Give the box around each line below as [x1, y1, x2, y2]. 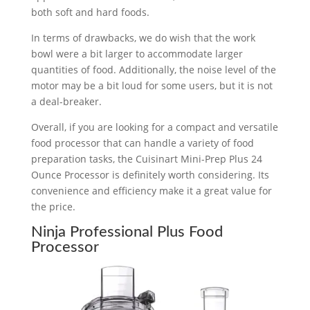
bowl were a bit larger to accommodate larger [30, 47, 243, 61]
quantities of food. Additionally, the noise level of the [30, 63, 276, 77]
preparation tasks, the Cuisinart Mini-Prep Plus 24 [30, 152, 262, 166]
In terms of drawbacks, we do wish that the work [30, 31, 255, 45]
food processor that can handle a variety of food [30, 136, 254, 150]
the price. [30, 200, 75, 214]
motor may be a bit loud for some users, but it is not [30, 79, 273, 93]
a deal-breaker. [30, 95, 102, 109]
